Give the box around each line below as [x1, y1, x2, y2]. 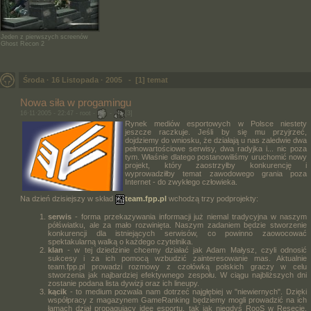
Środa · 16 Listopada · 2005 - [19, 76, 135, 84]
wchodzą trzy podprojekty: [167, 194, 258, 203]
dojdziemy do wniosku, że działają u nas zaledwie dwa [125, 136, 307, 144]
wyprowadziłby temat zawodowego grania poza [125, 169, 307, 178]
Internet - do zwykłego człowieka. [125, 178, 237, 186]
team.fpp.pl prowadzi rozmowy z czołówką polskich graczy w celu [48, 262, 307, 271]
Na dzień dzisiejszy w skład [20, 194, 115, 203]
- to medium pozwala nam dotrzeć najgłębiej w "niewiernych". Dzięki [67, 287, 307, 296]
